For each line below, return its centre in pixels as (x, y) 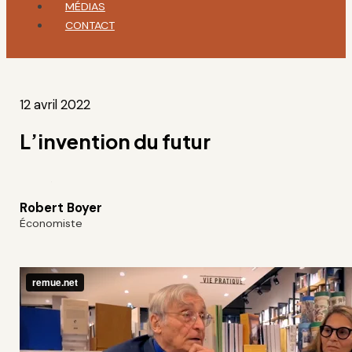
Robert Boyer (61, 207)
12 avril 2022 (55, 104)
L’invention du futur (115, 141)
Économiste (51, 223)
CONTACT (90, 25)
